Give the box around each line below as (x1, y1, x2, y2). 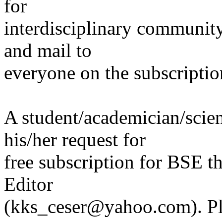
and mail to (4, 40, 92, 61)
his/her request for (4, 129, 146, 151)
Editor (4, 173, 53, 195)
